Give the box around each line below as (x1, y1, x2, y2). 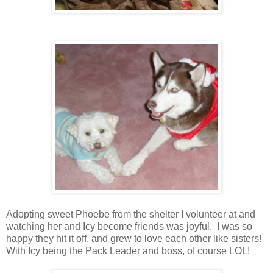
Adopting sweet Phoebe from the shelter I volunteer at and (6, 208, 255, 219)
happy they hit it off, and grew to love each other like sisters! (6, 233, 261, 244)
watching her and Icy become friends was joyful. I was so (6, 221, 252, 232)
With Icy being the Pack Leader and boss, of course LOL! (6, 245, 250, 256)
